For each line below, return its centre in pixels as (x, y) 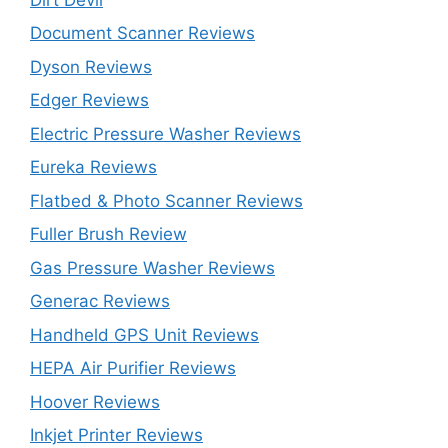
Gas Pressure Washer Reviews (152, 267)
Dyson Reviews (91, 66)
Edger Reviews (89, 100)
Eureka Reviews (93, 167)
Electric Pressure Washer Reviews (165, 133)
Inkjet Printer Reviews (116, 435)
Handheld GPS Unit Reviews (144, 334)
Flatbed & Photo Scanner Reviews (166, 200)
